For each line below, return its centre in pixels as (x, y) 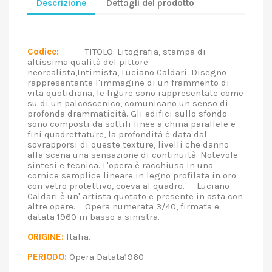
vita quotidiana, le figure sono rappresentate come (135, 93)
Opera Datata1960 (113, 257)
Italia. (84, 237)
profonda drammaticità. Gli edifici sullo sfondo (127, 114)
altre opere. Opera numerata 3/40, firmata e (123, 206)
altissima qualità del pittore (88, 62)
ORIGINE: (46, 237)
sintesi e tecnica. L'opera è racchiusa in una (120, 165)
